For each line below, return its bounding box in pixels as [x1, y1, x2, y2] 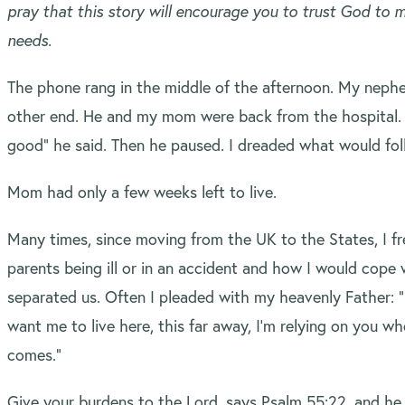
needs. [7, 29, 56, 51]
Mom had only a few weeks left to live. [7, 181, 277, 202]
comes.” [7, 344, 61, 365]
